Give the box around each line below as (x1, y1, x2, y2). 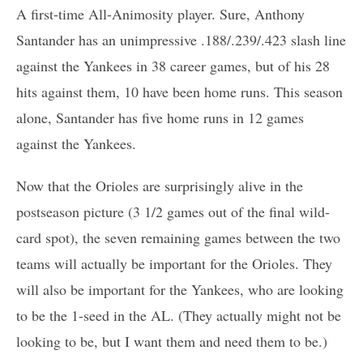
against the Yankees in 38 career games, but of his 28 (16, 55, 330, 75)
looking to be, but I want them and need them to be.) (16, 331, 327, 351)
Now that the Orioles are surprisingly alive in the (16, 175, 303, 195)
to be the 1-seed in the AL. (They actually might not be (16, 305, 341, 325)
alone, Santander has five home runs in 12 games (16, 107, 304, 127)
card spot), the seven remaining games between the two (16, 227, 340, 247)
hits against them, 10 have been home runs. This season (16, 81, 343, 101)
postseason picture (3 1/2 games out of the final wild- (16, 201, 330, 221)
